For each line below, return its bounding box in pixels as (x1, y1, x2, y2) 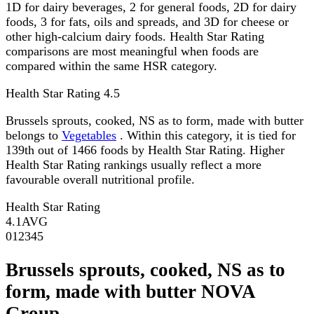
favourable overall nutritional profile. (6, 172, 195, 186)
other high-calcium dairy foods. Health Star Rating (6, 29, 264, 43)
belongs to (6, 128, 62, 142)
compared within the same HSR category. (6, 58, 217, 73)
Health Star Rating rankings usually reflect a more (6, 157, 261, 172)
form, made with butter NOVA (6, 281, 255, 303)
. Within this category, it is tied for (116, 128, 296, 142)
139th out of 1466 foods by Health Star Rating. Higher (6, 142, 285, 157)
